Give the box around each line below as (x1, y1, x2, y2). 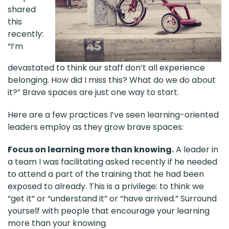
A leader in (174, 143, 218, 155)
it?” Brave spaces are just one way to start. (8, 86, 179, 98)
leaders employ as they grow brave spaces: (8, 121, 184, 133)
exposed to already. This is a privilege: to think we (8, 180, 204, 192)
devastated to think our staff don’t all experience (8, 61, 205, 74)
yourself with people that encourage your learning (8, 204, 210, 217)
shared (8, 3, 36, 15)
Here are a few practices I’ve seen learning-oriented (8, 108, 219, 121)
